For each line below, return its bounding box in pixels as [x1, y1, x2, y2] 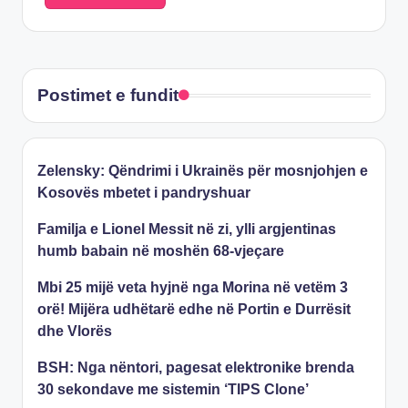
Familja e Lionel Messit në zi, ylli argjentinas [37, 220, 336, 237]
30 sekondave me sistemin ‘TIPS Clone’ [37, 381, 309, 397]
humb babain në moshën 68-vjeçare [37, 242, 284, 259]
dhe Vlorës [37, 322, 112, 339]
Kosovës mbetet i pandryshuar [37, 184, 250, 200]
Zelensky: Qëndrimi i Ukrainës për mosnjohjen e [37, 162, 368, 178]
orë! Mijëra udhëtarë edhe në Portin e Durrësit [37, 301, 351, 317]
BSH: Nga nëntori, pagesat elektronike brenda [37, 359, 354, 375]
